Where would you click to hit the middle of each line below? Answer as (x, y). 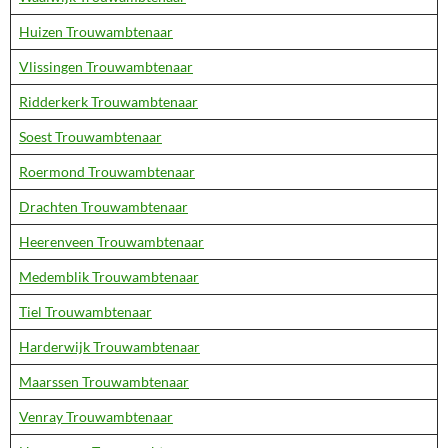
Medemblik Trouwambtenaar (109, 276)
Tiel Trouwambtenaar (85, 311)
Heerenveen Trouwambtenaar (111, 241)
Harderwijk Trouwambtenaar (109, 346)
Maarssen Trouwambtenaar (104, 381)
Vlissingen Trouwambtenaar (106, 66)
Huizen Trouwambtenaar (96, 31)
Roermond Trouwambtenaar (107, 171)
